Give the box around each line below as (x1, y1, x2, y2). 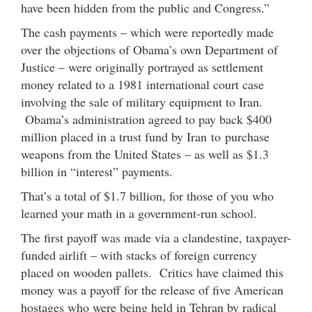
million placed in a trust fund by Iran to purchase (21, 127, 270, 145)
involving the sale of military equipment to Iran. (21, 93, 263, 110)
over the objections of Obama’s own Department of (21, 40, 278, 58)
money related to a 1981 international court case (21, 75, 264, 93)
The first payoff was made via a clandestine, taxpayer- (21, 228, 291, 246)
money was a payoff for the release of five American (21, 281, 283, 298)
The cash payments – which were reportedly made (21, 23, 274, 40)
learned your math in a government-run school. (21, 204, 257, 221)
